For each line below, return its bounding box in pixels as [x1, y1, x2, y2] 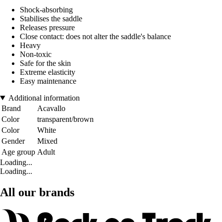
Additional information [8, 94, 80, 103]
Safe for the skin [20, 59, 71, 68]
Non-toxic [20, 50, 52, 59]
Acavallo [37, 104, 65, 113]
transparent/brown [37, 115, 94, 124]
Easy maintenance [20, 77, 76, 86]
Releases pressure [20, 23, 75, 32]
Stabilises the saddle [20, 14, 82, 23]
